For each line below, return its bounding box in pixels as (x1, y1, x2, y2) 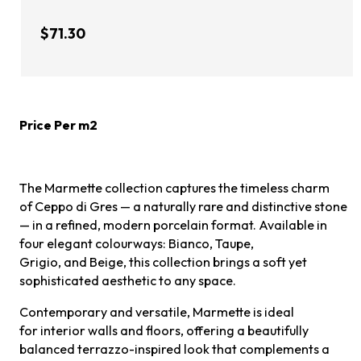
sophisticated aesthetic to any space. (19, 272, 237, 288)
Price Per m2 (19, 116, 98, 133)
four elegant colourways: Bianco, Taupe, (19, 234, 255, 251)
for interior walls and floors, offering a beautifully (19, 322, 309, 338)
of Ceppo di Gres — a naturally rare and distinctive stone (19, 197, 348, 214)
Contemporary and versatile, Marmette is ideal (19, 303, 295, 320)
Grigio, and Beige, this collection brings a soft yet (19, 253, 308, 270)
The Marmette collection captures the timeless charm (19, 179, 330, 196)
